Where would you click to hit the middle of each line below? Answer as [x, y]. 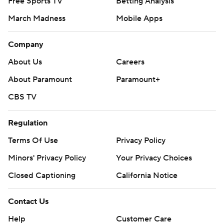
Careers [130, 62]
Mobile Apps [139, 18]
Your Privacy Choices [154, 158]
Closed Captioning [42, 175]
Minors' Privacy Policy [47, 158]
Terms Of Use [33, 140]
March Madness [37, 18]
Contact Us [28, 201]
